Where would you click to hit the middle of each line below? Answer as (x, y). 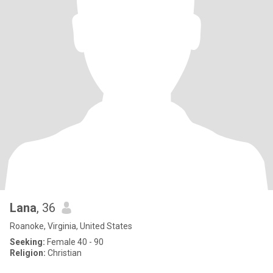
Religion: (28, 253)
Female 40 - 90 (74, 242)
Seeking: (27, 242)
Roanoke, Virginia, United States (71, 226)
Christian (64, 253)
